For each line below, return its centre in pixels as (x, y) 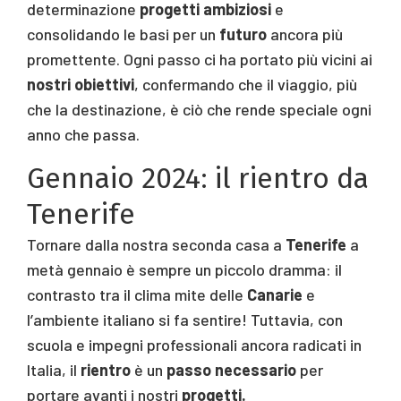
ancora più (305, 34)
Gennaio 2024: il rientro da (198, 178)
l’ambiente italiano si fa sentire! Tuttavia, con (185, 319)
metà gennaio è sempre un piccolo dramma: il (184, 269)
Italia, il (54, 369)
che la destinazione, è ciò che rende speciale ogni (199, 109)
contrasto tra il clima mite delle (137, 294)
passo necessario (231, 369)
